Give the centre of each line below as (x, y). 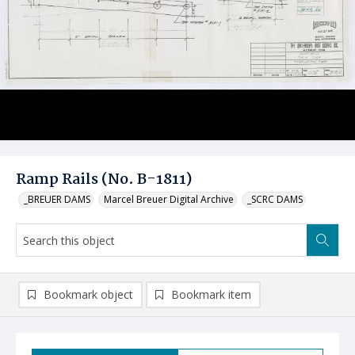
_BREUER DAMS (57, 199)
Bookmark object (88, 294)
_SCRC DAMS (275, 199)
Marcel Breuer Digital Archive (169, 199)
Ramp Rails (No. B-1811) (104, 180)
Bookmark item (211, 294)
